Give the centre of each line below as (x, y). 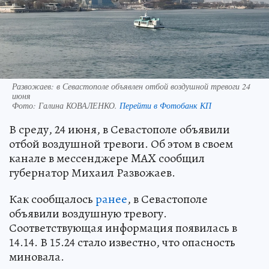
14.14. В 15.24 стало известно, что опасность (122, 242)
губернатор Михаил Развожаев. (92, 173)
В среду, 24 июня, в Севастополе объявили (119, 129)
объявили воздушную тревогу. (88, 213)
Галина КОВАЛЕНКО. (79, 105)
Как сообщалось (52, 199)
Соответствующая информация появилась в (123, 228)
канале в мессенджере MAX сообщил (107, 158)
